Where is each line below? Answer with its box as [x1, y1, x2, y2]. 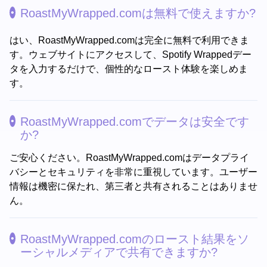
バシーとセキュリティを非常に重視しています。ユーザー [10, 166, 257, 177]
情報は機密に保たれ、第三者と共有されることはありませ [10, 181, 257, 191]
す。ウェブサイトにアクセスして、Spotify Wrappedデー [10, 49, 252, 60]
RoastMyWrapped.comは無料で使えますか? [20, 7, 256, 20]
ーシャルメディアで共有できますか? [20, 245, 218, 259]
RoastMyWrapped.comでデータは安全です [20, 114, 249, 128]
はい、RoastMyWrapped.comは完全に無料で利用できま [10, 35, 249, 45]
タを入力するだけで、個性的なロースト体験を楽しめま [10, 63, 248, 74]
